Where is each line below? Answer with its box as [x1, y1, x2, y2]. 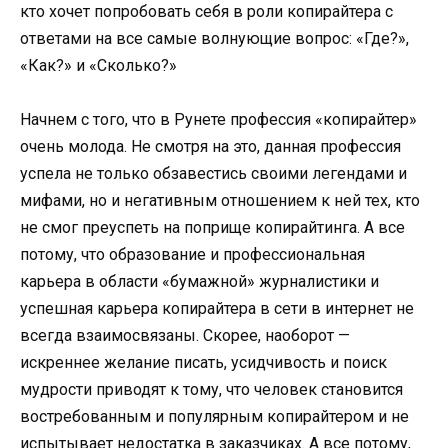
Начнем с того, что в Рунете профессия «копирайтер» [20, 110, 417, 129]
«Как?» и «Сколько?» [20, 55, 177, 75]
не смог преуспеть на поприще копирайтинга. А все [20, 218, 405, 237]
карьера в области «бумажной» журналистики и [20, 272, 379, 291]
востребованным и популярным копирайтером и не [20, 407, 409, 426]
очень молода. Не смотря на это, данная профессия [20, 137, 401, 156]
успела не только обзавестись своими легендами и [20, 164, 407, 183]
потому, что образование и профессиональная [20, 245, 365, 264]
